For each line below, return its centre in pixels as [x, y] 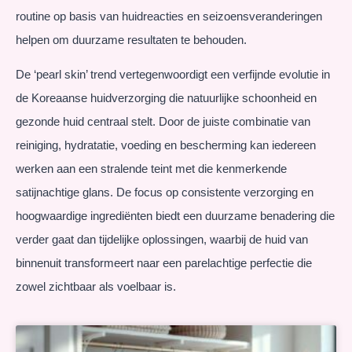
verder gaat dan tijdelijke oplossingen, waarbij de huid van [162, 239]
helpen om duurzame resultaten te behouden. [131, 39]
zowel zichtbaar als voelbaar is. [96, 286]
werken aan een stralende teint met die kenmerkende [151, 168]
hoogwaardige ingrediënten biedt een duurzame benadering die [175, 215]
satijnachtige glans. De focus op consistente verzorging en [165, 192]
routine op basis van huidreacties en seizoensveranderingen [169, 16]
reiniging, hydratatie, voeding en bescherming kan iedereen [166, 145]
